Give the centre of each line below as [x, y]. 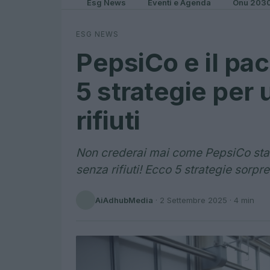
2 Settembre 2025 [193, 200]
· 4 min [241, 200]
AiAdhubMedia [124, 200]
